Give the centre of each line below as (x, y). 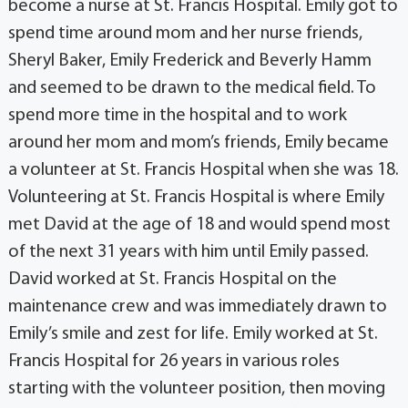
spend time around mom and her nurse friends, (185, 33)
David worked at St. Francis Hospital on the (172, 279)
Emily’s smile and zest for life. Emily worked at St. (193, 334)
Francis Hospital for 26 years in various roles (173, 361)
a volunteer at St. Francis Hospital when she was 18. (203, 170)
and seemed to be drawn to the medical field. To (192, 88)
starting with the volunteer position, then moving (196, 388)
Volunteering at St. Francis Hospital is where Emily (196, 197)
